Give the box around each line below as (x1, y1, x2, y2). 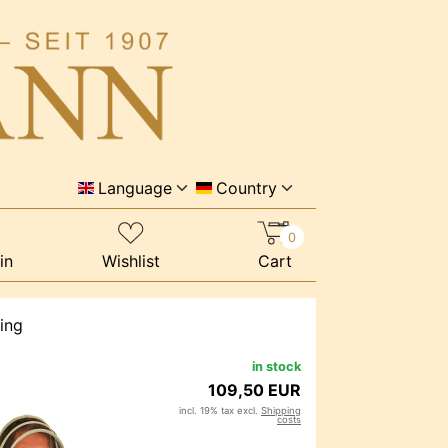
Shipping (261, 405, 301, 417)
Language (98, 178, 172, 199)
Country (216, 178, 277, 199)
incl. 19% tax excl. (179, 405, 261, 417)
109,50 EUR (208, 380, 301, 401)
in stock (252, 359, 301, 375)
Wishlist (101, 251, 160, 272)
